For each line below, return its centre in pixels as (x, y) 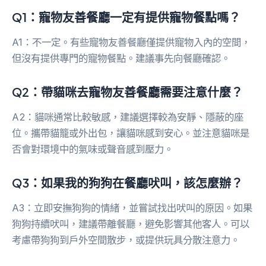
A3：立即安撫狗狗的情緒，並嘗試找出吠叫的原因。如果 (132, 208)
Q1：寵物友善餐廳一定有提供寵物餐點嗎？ (126, 17)
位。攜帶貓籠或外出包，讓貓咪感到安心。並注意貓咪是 (131, 133)
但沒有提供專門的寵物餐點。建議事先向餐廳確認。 (121, 58)
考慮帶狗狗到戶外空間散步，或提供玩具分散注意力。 (126, 240)
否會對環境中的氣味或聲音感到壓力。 (93, 149)
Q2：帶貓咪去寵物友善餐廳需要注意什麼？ (127, 91)
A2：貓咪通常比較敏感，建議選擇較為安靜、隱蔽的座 (128, 117)
